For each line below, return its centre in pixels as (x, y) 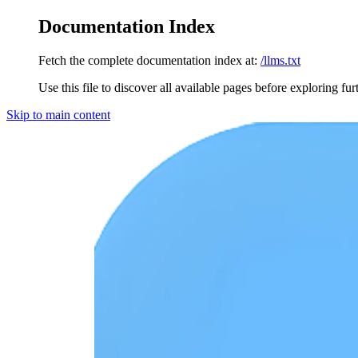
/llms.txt (280, 60)
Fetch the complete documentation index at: (148, 60)
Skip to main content (58, 114)
